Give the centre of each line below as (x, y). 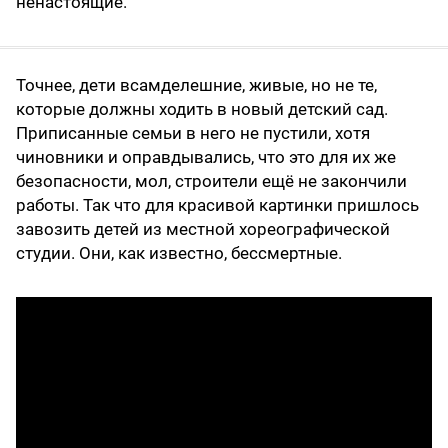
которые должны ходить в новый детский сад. (202, 109)
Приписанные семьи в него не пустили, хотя (193, 133)
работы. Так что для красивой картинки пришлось (217, 205)
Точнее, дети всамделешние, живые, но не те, (196, 85)
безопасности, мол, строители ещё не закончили (211, 181)
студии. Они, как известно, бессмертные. (179, 253)
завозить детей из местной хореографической (203, 229)
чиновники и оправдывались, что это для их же (206, 157)
